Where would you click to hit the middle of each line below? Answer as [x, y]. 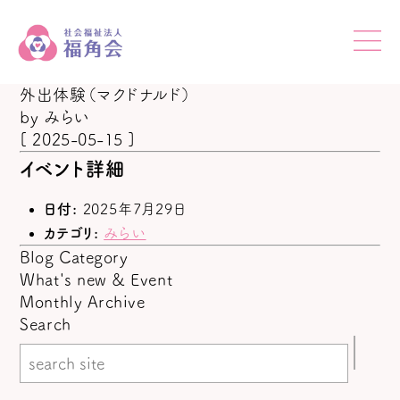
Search [46, 325]
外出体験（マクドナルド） [106, 95]
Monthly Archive [83, 302]
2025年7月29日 [134, 209]
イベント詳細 [73, 169]
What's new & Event [96, 280]
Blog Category [74, 258]
